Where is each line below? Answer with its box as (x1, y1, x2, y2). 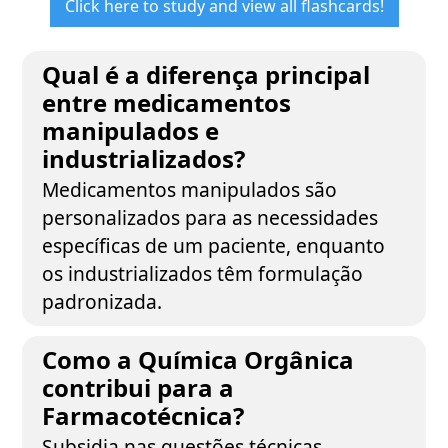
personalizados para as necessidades (42, 204, 379, 231)
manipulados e (42, 114, 220, 147)
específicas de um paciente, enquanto (42, 232, 386, 259)
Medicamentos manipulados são (42, 176, 338, 203)
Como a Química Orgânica (42, 343, 355, 376)
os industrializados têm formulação (42, 260, 364, 287)
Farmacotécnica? (42, 399, 245, 432)
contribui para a (42, 371, 235, 404)
